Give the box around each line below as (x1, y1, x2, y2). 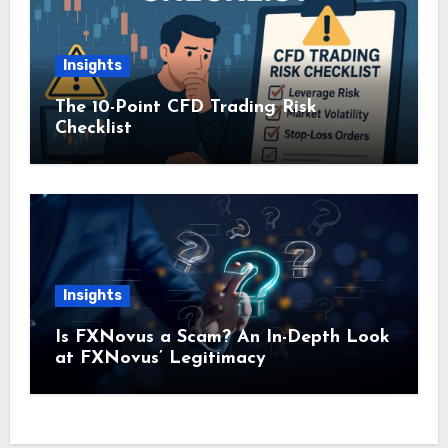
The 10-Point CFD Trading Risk (54, 98, 317, 118)
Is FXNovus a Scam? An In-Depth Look (54, 328, 390, 348)
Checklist (54, 119, 132, 139)
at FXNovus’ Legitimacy (54, 349, 266, 369)
